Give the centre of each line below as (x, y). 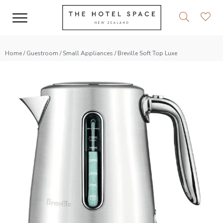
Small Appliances (88, 54)
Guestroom (42, 54)
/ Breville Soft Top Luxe (145, 54)
